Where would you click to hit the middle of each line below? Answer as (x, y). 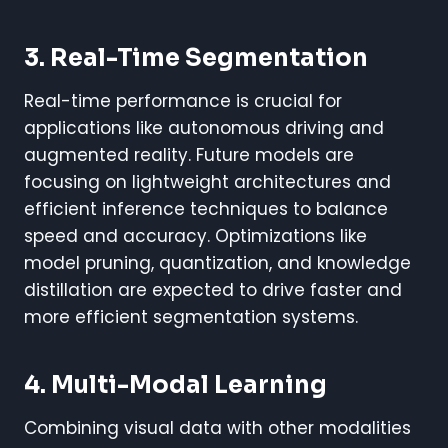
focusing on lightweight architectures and (207, 181)
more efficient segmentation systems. (191, 316)
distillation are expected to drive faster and (213, 289)
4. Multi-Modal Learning (175, 384)
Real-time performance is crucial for (183, 100)
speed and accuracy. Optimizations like (195, 235)
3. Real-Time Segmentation (196, 57)
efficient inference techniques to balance (206, 208)
